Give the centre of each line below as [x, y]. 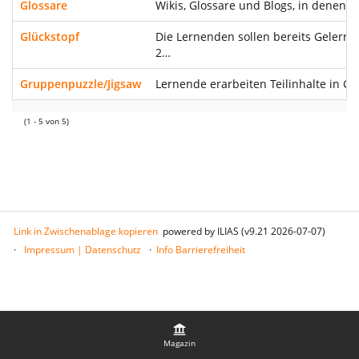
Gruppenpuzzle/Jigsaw [81, 84]
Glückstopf [50, 36]
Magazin [179, 343]
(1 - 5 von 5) [46, 121]
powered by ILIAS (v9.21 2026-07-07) [244, 231]
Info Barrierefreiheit [201, 250]
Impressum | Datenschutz [83, 250]
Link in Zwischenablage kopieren [86, 231]
